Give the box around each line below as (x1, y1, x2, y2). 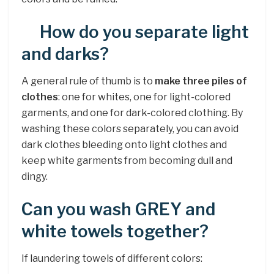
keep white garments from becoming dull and (21, 155, 232, 167)
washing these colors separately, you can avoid (21, 123, 239, 135)
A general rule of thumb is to (21, 75, 155, 87)
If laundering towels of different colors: (21, 253, 202, 265)
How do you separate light (40, 21, 249, 42)
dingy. (21, 171, 48, 183)
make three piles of (155, 75, 247, 87)
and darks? (21, 43, 109, 64)
